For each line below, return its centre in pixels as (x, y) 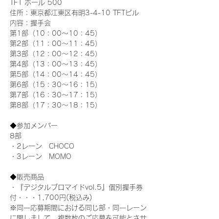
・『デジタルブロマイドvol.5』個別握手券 (76, 187)
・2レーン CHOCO (42, 146)
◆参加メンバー (34, 126)
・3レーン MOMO (41, 156)
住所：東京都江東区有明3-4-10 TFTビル (74, 13)
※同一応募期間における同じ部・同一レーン (78, 208)
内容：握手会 (30, 23)
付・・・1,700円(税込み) (51, 197)
